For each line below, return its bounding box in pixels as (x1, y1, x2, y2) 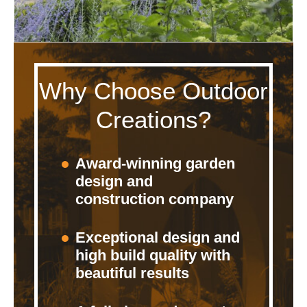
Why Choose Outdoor (39, 77, 268, 105)
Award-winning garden (75, 155, 235, 173)
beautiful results (75, 265, 189, 282)
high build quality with (75, 247, 230, 265)
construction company (75, 191, 234, 208)
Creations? (96, 106, 211, 134)
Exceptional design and (75, 229, 240, 247)
